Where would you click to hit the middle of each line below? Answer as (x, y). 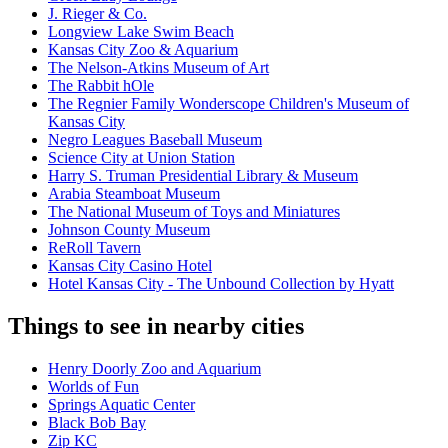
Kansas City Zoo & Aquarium (143, 50)
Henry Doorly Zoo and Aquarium (154, 369)
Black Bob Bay (97, 423)
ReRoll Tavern (94, 248)
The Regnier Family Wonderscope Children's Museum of (228, 104)
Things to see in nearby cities (156, 326)
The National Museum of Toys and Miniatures (194, 212)
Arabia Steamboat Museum (134, 194)
